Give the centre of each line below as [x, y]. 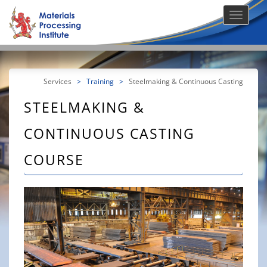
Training [100, 81]
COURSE [54, 160]
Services [58, 81]
